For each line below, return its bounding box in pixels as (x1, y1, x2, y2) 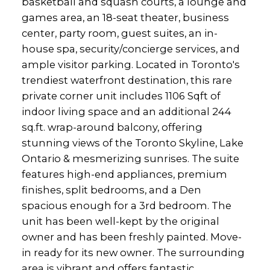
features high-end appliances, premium (21, 168, 227, 180)
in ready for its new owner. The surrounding (21, 246, 245, 259)
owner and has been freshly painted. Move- (21, 230, 242, 243)
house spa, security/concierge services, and (21, 42, 240, 55)
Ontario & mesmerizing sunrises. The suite (21, 152, 239, 165)
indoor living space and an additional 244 (21, 105, 231, 118)
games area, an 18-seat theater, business (21, 11, 229, 24)
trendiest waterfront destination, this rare (21, 74, 232, 86)
